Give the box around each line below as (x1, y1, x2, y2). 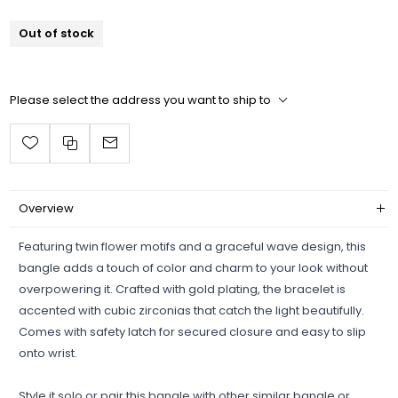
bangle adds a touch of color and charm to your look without (19, 259, 369, 276)
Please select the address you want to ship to (10, 92, 272, 109)
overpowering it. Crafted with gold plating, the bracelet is (19, 280, 346, 298)
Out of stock (19, 25, 95, 43)
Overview (19, 199, 75, 217)
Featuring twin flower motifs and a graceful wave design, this (19, 237, 367, 255)
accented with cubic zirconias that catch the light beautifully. (19, 301, 365, 319)
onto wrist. (19, 344, 78, 362)
